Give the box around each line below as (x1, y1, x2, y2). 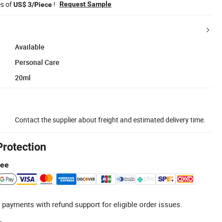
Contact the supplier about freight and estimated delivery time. (15, 114, 206, 124)
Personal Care (15, 57, 59, 67)
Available (15, 42, 45, 52)
